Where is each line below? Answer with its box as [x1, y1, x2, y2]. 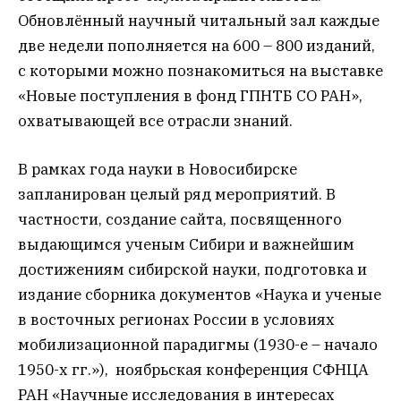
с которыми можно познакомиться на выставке [18, 60, 383, 81]
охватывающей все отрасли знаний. [18, 110, 293, 131]
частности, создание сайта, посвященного [18, 209, 342, 230]
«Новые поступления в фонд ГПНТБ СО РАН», [18, 85, 363, 106]
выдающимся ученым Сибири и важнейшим [18, 235, 354, 255]
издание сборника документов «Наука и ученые [18, 285, 381, 305]
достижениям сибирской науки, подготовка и [18, 260, 367, 280]
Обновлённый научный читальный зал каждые [18, 10, 380, 30]
